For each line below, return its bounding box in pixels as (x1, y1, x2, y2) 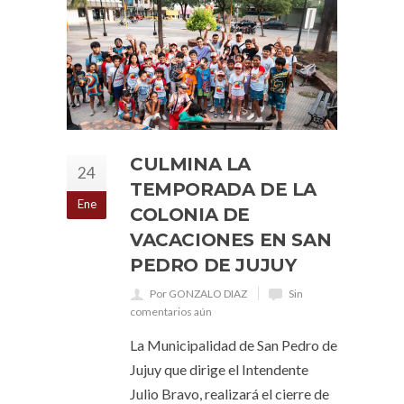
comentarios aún (130, 305, 212, 318)
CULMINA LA (130, 153, 251, 175)
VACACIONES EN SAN (130, 229, 332, 251)
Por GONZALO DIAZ (150, 287, 247, 300)
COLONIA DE (130, 204, 250, 225)
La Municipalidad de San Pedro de (130, 336, 337, 353)
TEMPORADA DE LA (130, 179, 317, 200)
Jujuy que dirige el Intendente (130, 361, 308, 378)
